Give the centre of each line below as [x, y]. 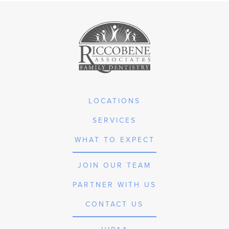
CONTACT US [114, 204]
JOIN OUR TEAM [114, 165]
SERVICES [114, 120]
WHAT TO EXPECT [114, 140]
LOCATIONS [114, 101]
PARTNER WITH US [114, 185]
